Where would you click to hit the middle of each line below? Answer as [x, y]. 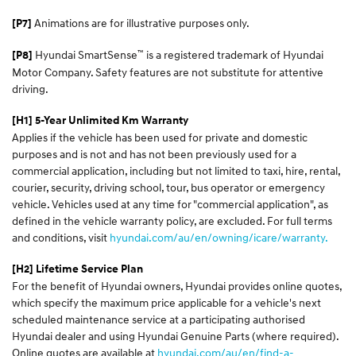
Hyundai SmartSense [85, 54]
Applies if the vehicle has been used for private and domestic [160, 137]
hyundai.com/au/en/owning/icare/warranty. [219, 237]
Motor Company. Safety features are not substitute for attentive [168, 72]
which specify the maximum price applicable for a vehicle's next [166, 302]
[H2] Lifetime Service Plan [77, 268]
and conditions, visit [61, 237]
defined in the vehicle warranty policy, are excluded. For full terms [172, 220]
